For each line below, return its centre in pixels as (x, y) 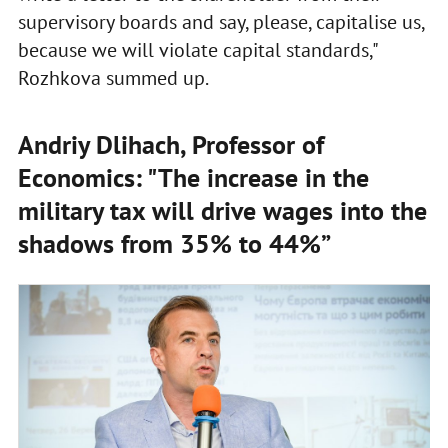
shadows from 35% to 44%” (174, 243)
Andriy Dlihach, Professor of (170, 144)
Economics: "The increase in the (193, 177)
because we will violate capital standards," (197, 49)
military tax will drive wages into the (222, 210)
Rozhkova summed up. (113, 77)
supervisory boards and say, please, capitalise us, (220, 21)
